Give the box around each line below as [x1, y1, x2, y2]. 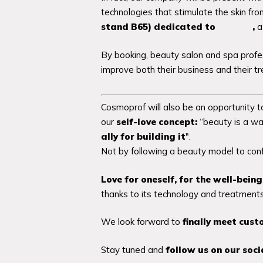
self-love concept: [116, 116, 197, 127]
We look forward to [101, 216, 183, 227]
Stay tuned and [101, 244, 166, 255]
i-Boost [218, 21, 252, 32]
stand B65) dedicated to [101, 21, 218, 32]
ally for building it [101, 131, 186, 142]
